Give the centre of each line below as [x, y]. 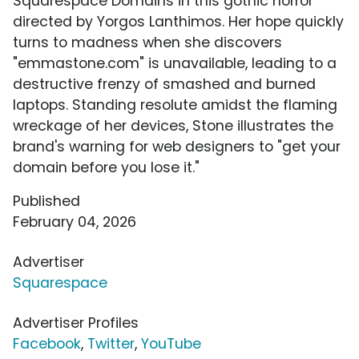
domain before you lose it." [106, 168]
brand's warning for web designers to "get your [177, 147]
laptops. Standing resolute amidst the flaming [175, 105]
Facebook [47, 344]
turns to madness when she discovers [147, 43]
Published [46, 202]
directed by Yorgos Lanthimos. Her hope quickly [178, 22]
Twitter [111, 344]
